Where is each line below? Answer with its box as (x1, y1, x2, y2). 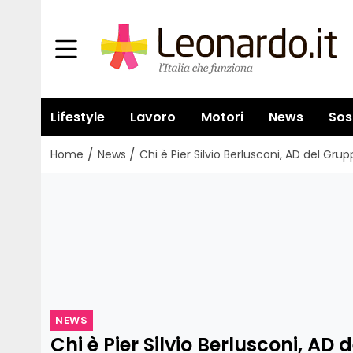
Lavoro (130, 108, 176, 126)
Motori (201, 108, 243, 126)
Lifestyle (50, 108, 105, 126)
